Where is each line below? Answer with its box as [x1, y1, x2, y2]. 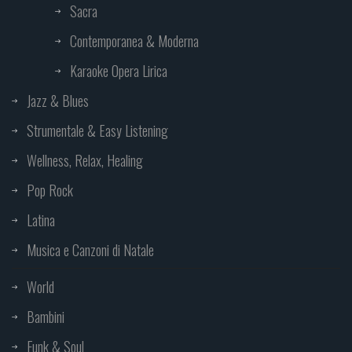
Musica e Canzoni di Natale [27, 240, 154, 261]
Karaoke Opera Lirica [70, 60, 167, 82]
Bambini [27, 306, 64, 328]
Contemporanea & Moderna [70, 31, 199, 52]
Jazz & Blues [27, 90, 89, 112]
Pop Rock [27, 180, 73, 201]
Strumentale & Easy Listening [27, 120, 168, 141]
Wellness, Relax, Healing [27, 150, 143, 171]
